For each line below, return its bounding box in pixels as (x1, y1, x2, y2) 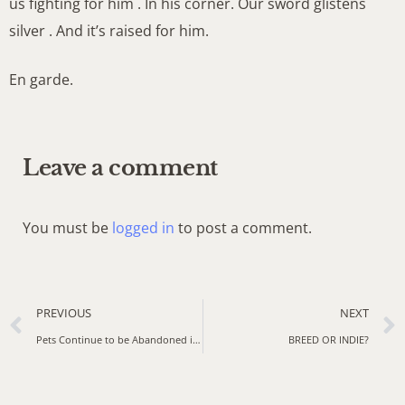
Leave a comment (23, 154, 218, 181)
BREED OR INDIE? (288, 332, 369, 346)
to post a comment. (174, 217, 312, 238)
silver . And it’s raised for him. (9, 21, 209, 42)
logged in (112, 217, 174, 238)
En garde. (9, 70, 73, 90)
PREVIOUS (36, 304, 91, 321)
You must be (23, 217, 112, 238)
